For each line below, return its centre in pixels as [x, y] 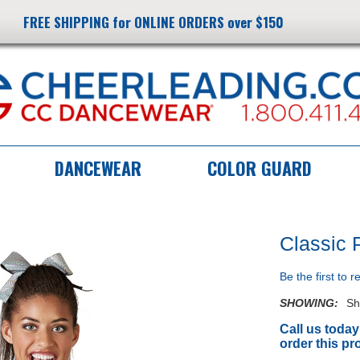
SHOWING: [309, 303]
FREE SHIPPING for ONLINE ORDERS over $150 [153, 22]
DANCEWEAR [98, 168]
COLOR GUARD [260, 168]
